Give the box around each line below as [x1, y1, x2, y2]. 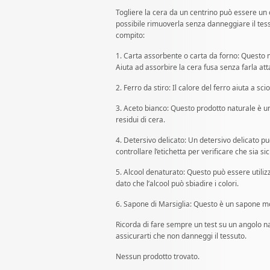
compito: [116, 30, 145, 41]
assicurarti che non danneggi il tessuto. [116, 231, 246, 242]
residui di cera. [116, 115, 165, 125]
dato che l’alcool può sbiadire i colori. [116, 178, 239, 189]
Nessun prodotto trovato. [116, 251, 199, 262]
